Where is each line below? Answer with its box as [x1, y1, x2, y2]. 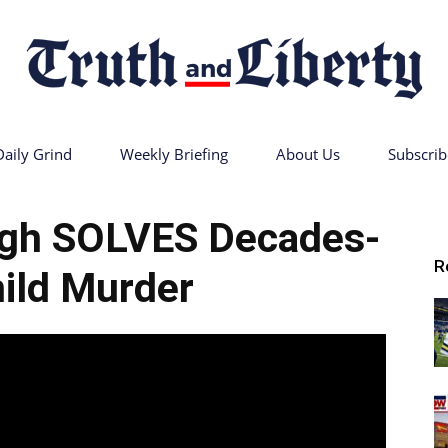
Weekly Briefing [119, 144, 228, 164]
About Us [275, 144, 340, 164]
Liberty [223, 413, 266, 434]
